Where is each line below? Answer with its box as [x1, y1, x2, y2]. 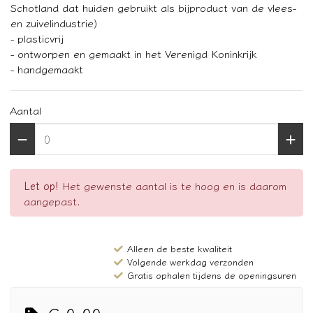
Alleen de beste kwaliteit [127, 242, 232, 256]
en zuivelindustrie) [10, 15, 97, 31]
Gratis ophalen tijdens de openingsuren [127, 268, 296, 282]
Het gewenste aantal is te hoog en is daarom [59, 177, 286, 194]
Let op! [24, 177, 59, 194]
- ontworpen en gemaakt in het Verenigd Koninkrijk [10, 45, 256, 61]
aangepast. [24, 193, 80, 209]
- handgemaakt [10, 61, 83, 77]
